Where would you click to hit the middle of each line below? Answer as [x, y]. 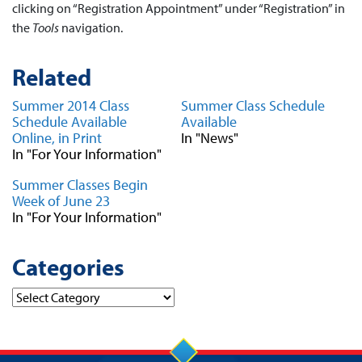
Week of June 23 [61, 201]
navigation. [91, 27]
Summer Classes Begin [80, 185]
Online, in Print [57, 138]
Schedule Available [69, 122]
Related [52, 77]
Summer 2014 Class [71, 105]
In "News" [210, 138]
